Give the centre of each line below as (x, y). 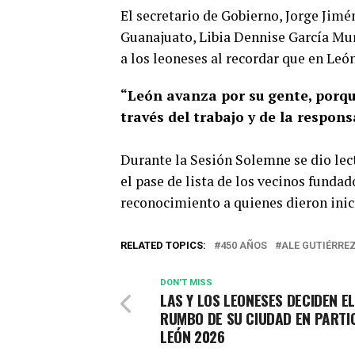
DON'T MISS (186, 282)
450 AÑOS (244, 245)
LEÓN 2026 (193, 336)
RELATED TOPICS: (163, 245)
